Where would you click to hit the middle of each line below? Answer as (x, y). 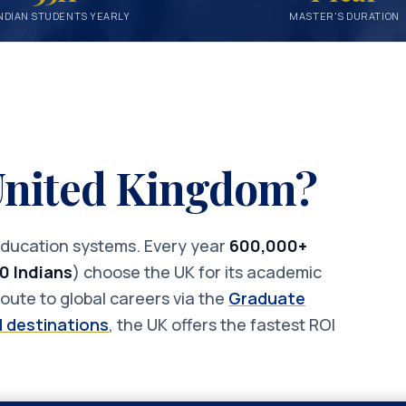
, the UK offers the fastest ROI (222, 324)
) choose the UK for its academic (197, 272)
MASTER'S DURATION (344, 16)
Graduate (267, 298)
